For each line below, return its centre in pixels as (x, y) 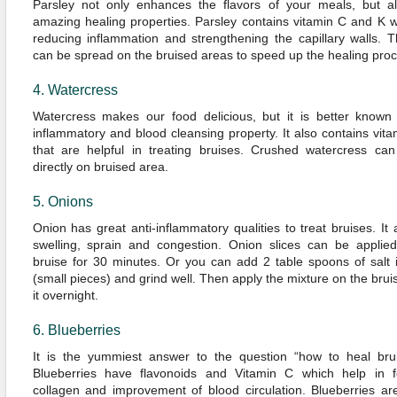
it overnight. (65, 295)
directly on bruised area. (100, 167)
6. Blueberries (76, 330)
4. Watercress (75, 90)
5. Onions (62, 202)
